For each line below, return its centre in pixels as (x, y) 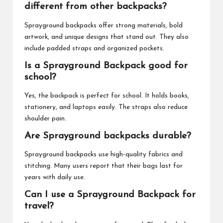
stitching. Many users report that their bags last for (104, 166)
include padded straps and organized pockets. (94, 48)
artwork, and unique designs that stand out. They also (107, 37)
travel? (39, 207)
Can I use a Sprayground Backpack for (110, 195)
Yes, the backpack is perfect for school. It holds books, (107, 96)
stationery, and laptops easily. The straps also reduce (106, 108)
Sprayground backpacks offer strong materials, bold (104, 25)
